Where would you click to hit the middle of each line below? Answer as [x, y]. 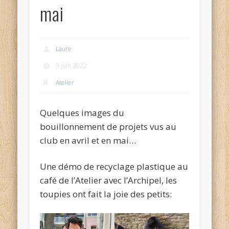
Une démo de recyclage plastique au [114, 166]
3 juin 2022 [72, 65]
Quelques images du [82, 112]
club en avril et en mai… [88, 140]
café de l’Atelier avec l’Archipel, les [109, 180]
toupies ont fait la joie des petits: [106, 194]
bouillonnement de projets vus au [108, 126]
